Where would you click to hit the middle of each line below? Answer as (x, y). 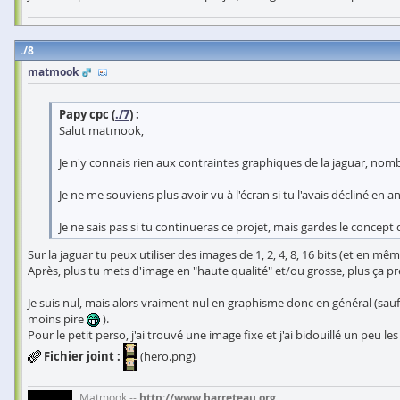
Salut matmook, (101, 130)
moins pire (57, 318)
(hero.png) (167, 356)
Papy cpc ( (87, 114)
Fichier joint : (82, 356)
